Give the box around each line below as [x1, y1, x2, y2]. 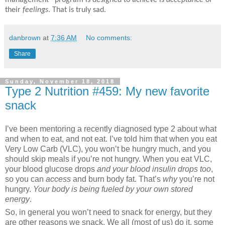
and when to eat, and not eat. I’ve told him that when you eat [5, 135, 217, 144]
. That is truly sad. [48, 6, 106, 14]
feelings [23, 6, 48, 14]
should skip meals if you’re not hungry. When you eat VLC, [5, 155, 212, 164]
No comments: [86, 33, 133, 42]
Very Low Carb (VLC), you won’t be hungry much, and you [5, 145, 211, 154]
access [44, 175, 73, 184]
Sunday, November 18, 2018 [5, 78, 115, 84]
